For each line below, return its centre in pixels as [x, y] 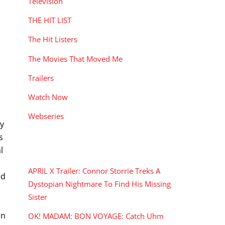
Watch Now [48, 97]
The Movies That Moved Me [75, 59]
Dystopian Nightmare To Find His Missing [99, 184]
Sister [38, 197]
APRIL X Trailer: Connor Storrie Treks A [94, 171]
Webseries [46, 116]
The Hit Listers [53, 39]
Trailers [41, 78]
